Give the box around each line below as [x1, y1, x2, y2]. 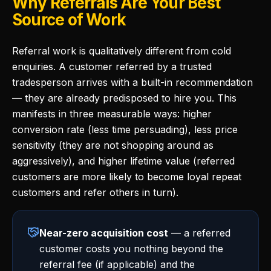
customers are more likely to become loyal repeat [12, 171, 241, 183]
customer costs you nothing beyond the [39, 243, 223, 255]
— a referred [168, 227, 230, 239]
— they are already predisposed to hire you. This [12, 92, 237, 104]
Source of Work [12, 10, 126, 29]
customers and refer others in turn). [12, 186, 178, 198]
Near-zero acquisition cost [39, 227, 168, 239]
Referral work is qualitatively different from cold [12, 45, 231, 57]
